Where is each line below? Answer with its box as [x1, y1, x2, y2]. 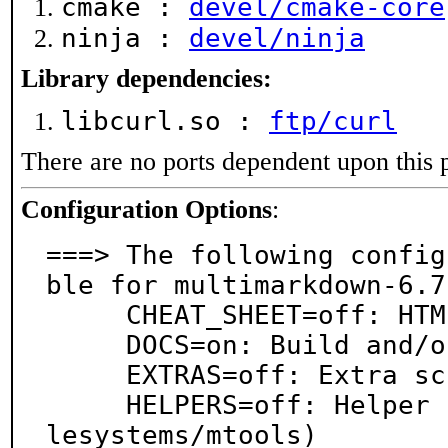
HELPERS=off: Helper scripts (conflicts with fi [46, 390, 126, 420]
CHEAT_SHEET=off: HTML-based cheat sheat [46, 300, 126, 330]
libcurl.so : [61, 106, 269, 136]
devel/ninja [189, 23, 365, 53]
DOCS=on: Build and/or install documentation [46, 330, 126, 360]
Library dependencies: [21, 64, 272, 93]
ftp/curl [269, 106, 397, 136]
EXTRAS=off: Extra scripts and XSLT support [46, 360, 126, 390]
